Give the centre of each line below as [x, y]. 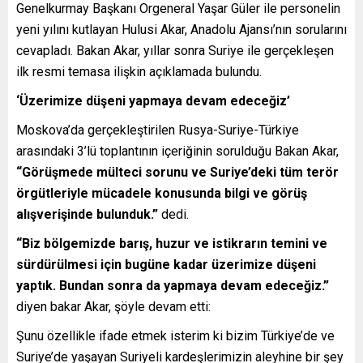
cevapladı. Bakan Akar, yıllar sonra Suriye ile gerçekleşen [175, 50]
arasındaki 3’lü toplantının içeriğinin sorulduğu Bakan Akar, [177, 151]
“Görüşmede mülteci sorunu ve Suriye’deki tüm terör [177, 172]
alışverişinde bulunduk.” [87, 214]
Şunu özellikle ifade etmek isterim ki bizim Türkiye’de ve [175, 335]
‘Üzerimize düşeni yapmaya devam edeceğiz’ [153, 100]
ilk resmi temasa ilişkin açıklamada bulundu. [139, 71]
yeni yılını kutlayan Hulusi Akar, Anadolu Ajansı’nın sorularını [181, 29]
